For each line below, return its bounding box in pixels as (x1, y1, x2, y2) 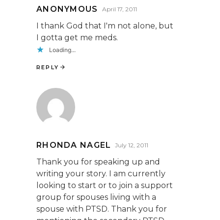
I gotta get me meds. (36, 33, 118, 43)
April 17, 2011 (102, 5, 137, 13)
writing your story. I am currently (36, 169, 165, 179)
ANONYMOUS (36, 4, 98, 14)
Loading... (49, 46, 76, 54)
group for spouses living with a (36, 192, 156, 202)
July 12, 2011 (115, 141, 149, 149)
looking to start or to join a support (36, 181, 173, 191)
